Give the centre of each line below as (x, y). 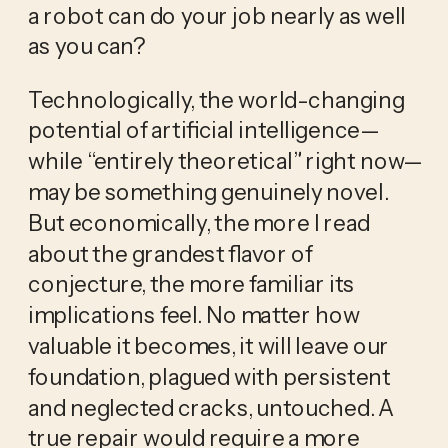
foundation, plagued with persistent (209, 376)
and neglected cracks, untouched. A (211, 407)
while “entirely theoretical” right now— (225, 160)
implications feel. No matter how (193, 314)
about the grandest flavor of (170, 253)
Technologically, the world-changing (216, 99)
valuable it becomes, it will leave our (208, 345)
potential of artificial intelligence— (203, 130)
